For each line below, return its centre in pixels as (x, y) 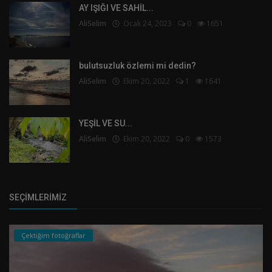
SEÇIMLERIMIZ (38, 197)
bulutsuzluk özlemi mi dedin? (138, 66)
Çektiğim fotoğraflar (53, 235)
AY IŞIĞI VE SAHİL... (116, 8)
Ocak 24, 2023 (146, 23)
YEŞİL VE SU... (106, 123)
